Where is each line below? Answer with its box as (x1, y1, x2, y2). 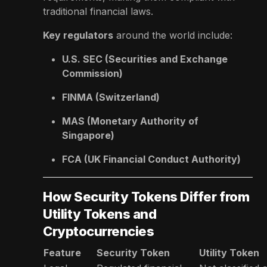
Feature (44, 246, 81, 259)
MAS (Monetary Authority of (62, 114, 198, 127)
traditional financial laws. (43, 5, 153, 17)
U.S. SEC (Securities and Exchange (62, 52, 228, 65)
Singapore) (62, 129, 114, 141)
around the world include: (116, 29, 232, 41)
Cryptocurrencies (43, 223, 154, 239)
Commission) (62, 67, 123, 79)
